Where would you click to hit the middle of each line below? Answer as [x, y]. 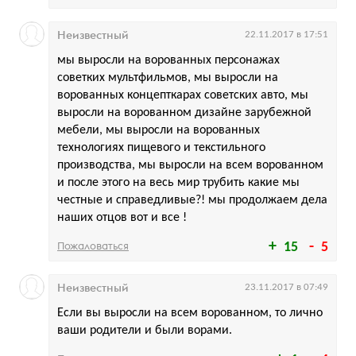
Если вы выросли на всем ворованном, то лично [190, 313]
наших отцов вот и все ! [122, 217]
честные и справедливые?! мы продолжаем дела [192, 200]
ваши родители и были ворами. [145, 330]
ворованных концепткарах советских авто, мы [183, 95]
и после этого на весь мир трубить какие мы [178, 182]
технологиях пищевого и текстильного [161, 147]
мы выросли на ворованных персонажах [168, 60]
